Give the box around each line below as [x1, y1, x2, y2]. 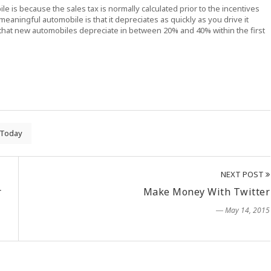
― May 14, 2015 [216, 205, 270, 215]
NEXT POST [221, 169, 266, 180]
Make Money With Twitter [143, 185, 270, 198]
